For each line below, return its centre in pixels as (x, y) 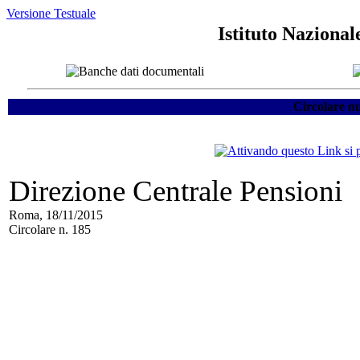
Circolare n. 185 (50, 229)
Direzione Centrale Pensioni (176, 191)
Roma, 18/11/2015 (56, 215)
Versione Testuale (51, 13)
